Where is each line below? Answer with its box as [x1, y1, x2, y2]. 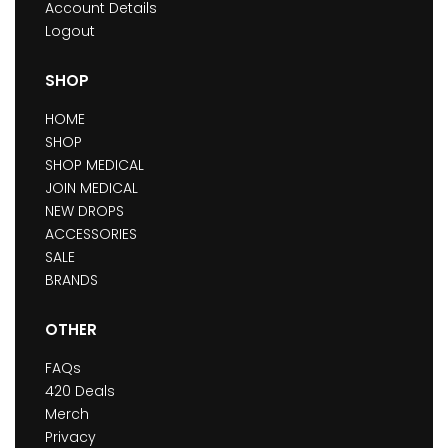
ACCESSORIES [45, 224, 137, 245]
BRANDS [45, 270, 98, 291]
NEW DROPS [45, 201, 124, 222]
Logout [45, 21, 95, 42]
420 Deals [45, 381, 115, 402]
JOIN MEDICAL [45, 178, 138, 199]
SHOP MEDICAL [45, 155, 144, 176]
